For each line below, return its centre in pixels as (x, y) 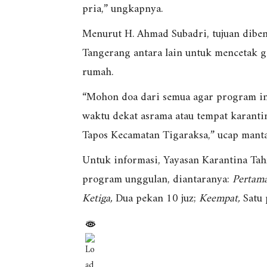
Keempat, (220, 199)
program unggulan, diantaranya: (157, 180)
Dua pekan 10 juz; (156, 199)
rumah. (98, 73)
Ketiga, (97, 199)
